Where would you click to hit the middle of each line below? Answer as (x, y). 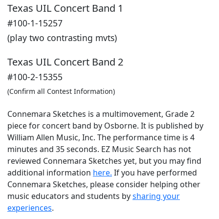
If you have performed (154, 173)
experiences (30, 208)
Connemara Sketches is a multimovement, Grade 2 (101, 114)
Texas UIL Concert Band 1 (65, 8)
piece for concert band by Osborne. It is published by (105, 126)
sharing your (156, 196)
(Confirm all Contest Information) (61, 91)
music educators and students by (70, 196)
